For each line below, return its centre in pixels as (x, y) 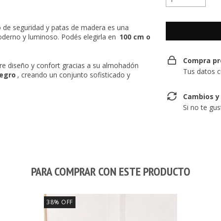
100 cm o (135, 37)
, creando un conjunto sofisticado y (74, 75)
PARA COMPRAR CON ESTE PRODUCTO (110, 171)
